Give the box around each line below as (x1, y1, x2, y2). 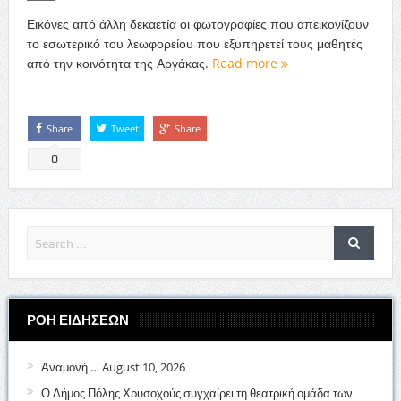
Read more (211, 55, 281, 73)
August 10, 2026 (101, 358, 185, 375)
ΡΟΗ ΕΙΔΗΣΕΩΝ (26, 311, 129, 328)
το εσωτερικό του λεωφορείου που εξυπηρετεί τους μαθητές (26, 35, 363, 53)
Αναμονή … (40, 358, 99, 375)
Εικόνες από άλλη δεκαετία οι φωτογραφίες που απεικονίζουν (26, 15, 369, 33)
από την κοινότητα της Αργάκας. (26, 55, 212, 73)
